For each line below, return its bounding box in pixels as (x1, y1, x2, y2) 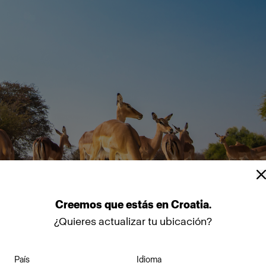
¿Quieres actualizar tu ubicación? (54, 214, 212, 228)
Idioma (137, 254, 161, 265)
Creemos (55, 198, 104, 211)
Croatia (170, 198, 209, 211)
